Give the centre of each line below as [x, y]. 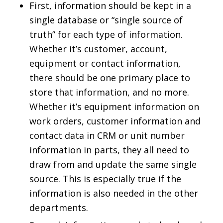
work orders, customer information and [115, 121]
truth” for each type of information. [106, 35]
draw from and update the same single [113, 165]
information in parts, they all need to [109, 150]
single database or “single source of [106, 20]
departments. [58, 208]
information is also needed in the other [113, 193]
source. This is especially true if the [105, 179]
